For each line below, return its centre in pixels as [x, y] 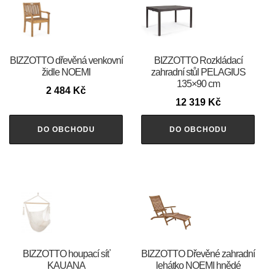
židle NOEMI [66, 72]
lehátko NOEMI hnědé [198, 265]
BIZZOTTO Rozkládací [198, 60]
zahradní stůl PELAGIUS [198, 72]
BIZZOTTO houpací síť [66, 254]
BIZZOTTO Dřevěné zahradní [198, 254]
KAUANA [66, 265]
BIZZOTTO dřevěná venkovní [66, 60]
